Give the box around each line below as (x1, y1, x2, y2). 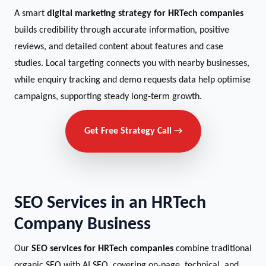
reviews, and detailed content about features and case (14, 42, 223, 52)
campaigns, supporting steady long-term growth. (14, 92, 202, 102)
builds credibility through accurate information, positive (14, 26, 229, 35)
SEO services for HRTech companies (31, 244, 173, 254)
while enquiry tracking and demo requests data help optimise (14, 75, 251, 85)
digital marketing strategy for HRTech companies (47, 9, 243, 18)
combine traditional (173, 244, 252, 254)
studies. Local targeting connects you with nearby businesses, (14, 59, 249, 68)
